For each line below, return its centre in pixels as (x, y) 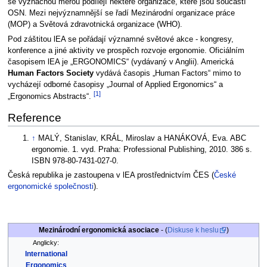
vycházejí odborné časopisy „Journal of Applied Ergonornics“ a (115, 85)
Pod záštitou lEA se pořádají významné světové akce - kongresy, (120, 40)
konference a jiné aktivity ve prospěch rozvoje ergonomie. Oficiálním (126, 51)
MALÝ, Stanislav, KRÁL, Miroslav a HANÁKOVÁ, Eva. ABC (142, 138)
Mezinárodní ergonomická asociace (99, 230)
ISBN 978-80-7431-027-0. (75, 161)
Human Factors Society (50, 74)
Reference (34, 118)
